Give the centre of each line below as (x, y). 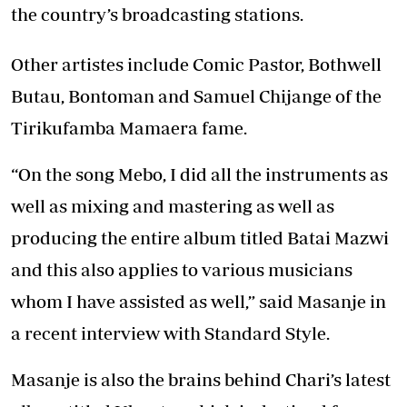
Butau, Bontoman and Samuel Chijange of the (196, 96)
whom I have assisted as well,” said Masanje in (199, 302)
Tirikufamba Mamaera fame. (129, 128)
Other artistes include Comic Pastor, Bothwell (196, 65)
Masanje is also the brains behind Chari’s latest (201, 380)
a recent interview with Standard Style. (170, 333)
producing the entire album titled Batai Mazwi (200, 238)
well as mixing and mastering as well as (173, 206)
